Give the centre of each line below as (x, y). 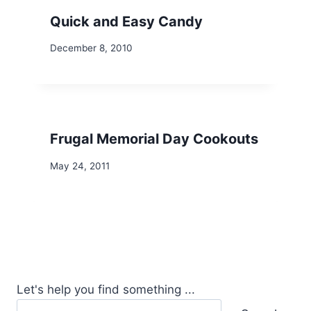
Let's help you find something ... (106, 290)
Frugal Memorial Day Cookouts (154, 139)
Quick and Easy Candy (126, 21)
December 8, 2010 (91, 48)
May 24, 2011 (80, 166)
